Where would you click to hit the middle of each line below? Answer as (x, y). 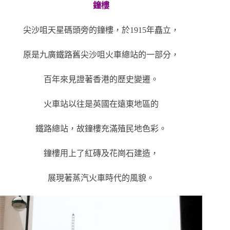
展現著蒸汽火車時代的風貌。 (101, 178)
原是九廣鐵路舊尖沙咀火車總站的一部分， (101, 54)
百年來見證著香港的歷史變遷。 (101, 79)
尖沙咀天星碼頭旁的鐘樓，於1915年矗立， (101, 30)
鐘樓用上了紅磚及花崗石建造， (101, 153)
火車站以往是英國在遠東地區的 (101, 104)
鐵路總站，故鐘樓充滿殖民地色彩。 (101, 128)
